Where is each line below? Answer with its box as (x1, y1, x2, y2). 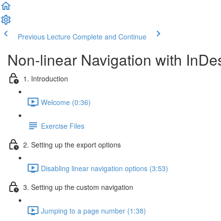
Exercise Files (41, 120, 84, 131)
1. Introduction (23, 73, 68, 83)
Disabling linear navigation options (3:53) (41, 163, 168, 173)
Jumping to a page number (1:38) (41, 205, 146, 216)
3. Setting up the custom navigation (23, 182, 133, 192)
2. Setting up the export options (23, 139, 121, 149)
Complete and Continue (73, 32, 147, 41)
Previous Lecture (18, 32, 71, 41)
